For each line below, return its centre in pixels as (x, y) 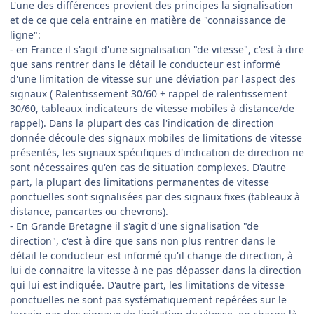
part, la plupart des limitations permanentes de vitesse (139, 182)
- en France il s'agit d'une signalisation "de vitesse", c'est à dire (157, 49)
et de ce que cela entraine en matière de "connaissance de (148, 20)
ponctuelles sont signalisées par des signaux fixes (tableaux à (155, 196)
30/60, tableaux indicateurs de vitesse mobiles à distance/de (152, 108)
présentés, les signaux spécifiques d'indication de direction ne (157, 152)
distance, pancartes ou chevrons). (89, 211)
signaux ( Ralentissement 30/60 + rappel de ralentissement (149, 93)
